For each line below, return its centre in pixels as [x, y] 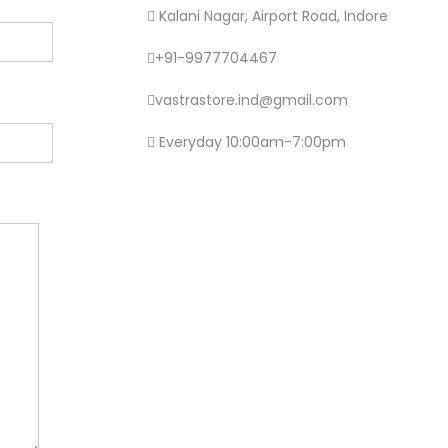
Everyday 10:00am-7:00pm [250, 142]
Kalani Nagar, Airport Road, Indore [271, 15]
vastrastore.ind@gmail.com [251, 100]
